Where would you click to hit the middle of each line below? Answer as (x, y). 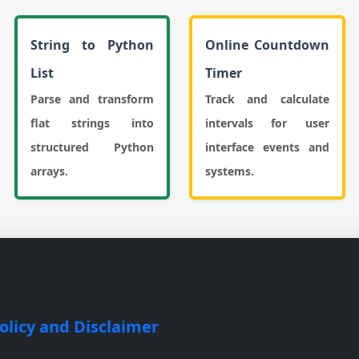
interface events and (267, 147)
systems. (230, 171)
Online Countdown (267, 45)
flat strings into (92, 123)
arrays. (49, 171)
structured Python (92, 147)
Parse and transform (92, 99)
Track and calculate (267, 99)
